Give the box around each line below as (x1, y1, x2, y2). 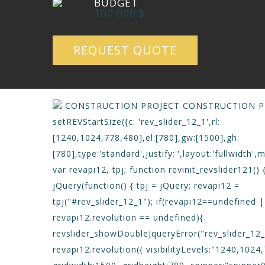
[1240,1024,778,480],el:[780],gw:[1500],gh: (53, 132, 240, 143)
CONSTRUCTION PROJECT (65, 100, 183, 111)
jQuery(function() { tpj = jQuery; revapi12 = (53, 180, 240, 191)
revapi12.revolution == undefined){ (53, 212, 203, 223)
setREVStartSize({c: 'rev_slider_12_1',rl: (53, 116, 220, 127)
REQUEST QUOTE (73, 42, 177, 58)
